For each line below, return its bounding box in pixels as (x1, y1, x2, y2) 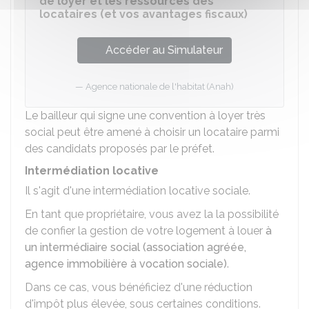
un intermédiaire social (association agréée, (25, 241, 246, 254)
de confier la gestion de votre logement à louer (25, 224, 266, 237)
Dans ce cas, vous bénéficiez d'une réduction (25, 281, 252, 294)
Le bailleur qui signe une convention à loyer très (25, 109, 266, 122)
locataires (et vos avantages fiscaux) (39, 8, 248, 21)
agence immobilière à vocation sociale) (25, 257, 227, 270)
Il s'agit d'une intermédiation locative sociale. (25, 184, 250, 197)
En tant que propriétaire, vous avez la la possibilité (25, 208, 279, 221)
